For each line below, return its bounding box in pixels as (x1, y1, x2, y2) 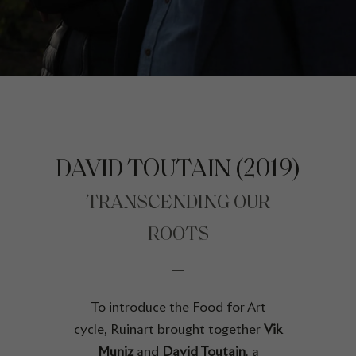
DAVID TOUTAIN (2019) (56, 157, 300, 183)
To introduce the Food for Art (90, 299, 266, 315)
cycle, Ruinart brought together (74, 321, 264, 338)
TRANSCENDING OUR (86, 194, 270, 213)
